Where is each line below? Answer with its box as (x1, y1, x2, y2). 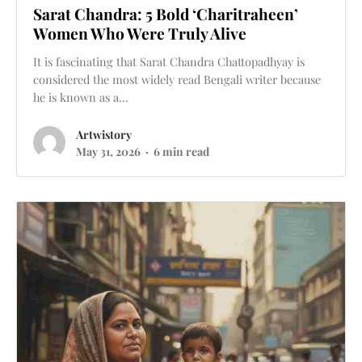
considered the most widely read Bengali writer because (33, 70, 321, 87)
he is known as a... (33, 88, 128, 105)
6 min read (154, 143, 209, 159)
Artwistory (76, 126, 132, 142)
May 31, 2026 (76, 143, 141, 159)
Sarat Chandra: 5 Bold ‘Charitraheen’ (33, 2, 298, 24)
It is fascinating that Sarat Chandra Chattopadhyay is (33, 53, 305, 69)
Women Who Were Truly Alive (33, 22, 246, 44)
